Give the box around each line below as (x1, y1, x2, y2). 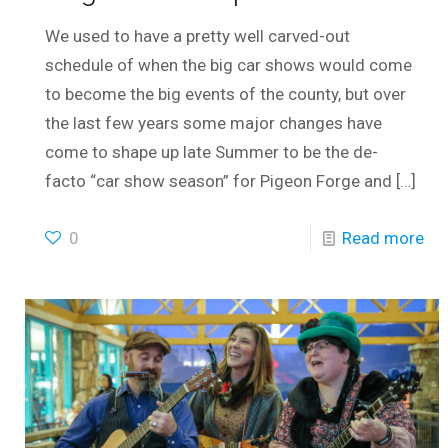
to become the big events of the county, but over (45, 83, 407, 104)
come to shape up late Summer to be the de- (45, 141, 379, 162)
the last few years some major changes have (45, 112, 383, 133)
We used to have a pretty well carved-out (45, 25, 351, 46)
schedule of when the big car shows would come (45, 54, 413, 75)
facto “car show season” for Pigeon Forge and (45, 170, 393, 191)
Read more (341, 227, 424, 248)
